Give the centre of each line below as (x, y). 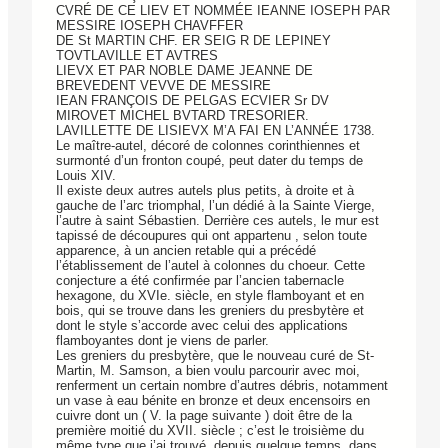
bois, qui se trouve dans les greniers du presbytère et (210, 311)
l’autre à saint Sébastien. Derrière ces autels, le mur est (217, 221)
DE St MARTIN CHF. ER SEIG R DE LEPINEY (193, 41)
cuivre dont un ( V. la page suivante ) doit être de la (204, 416)
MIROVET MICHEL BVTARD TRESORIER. (182, 116)
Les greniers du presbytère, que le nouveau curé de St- (215, 356)
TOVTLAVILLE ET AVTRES (137, 56)
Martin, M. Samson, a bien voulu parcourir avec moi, (208, 371)
